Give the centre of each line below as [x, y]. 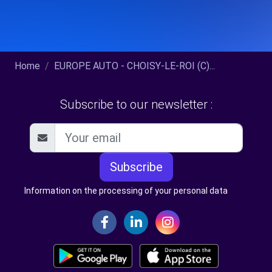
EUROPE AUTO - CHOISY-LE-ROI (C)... [134, 66]
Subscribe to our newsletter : [136, 104]
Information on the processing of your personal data [126, 191]
